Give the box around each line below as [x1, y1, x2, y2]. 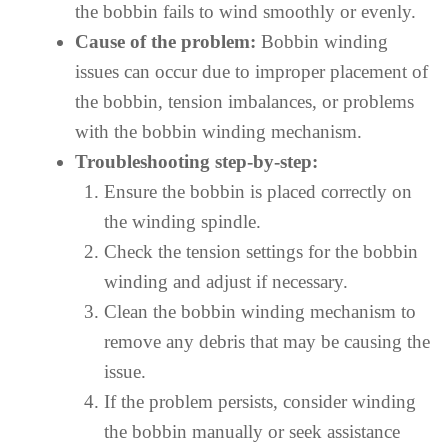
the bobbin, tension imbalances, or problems [75, 91, 414, 112]
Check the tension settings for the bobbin [103, 241, 418, 262]
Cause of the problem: [75, 31, 256, 52]
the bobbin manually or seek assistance [103, 421, 400, 442]
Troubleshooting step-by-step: [75, 151, 318, 172]
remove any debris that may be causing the [103, 331, 430, 352]
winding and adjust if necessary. [103, 271, 348, 292]
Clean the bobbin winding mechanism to [103, 301, 416, 322]
